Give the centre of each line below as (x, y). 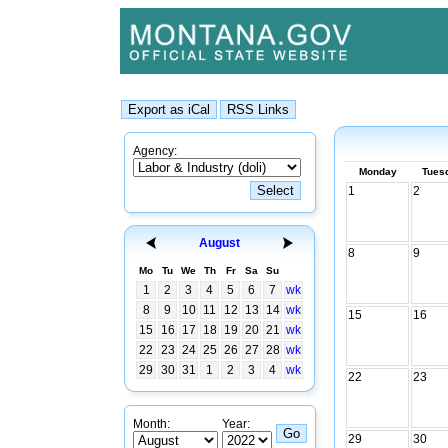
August (219, 243)
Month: (151, 424)
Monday (377, 171)
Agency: (155, 151)
